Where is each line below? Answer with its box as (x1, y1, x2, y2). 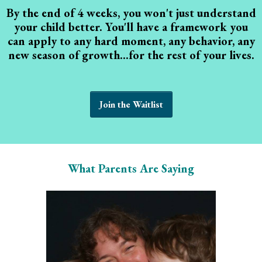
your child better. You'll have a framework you (14, 19, 248, 35)
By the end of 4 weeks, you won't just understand (6, 5, 256, 20)
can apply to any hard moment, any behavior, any (7, 33, 255, 49)
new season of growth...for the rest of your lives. (8, 47, 254, 63)
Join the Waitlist (99, 98, 163, 111)
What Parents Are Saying (68, 161, 194, 176)
